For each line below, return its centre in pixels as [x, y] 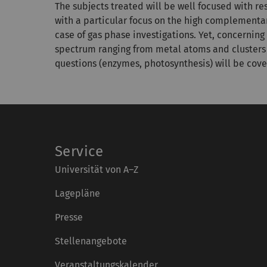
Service [79, 151]
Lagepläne [77, 193]
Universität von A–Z [97, 169]
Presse [69, 217]
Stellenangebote [91, 241]
